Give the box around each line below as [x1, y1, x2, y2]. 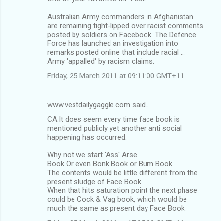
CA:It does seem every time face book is [47, 114, 180, 124]
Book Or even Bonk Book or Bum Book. [47, 159, 174, 168]
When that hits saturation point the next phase [47, 185, 197, 195]
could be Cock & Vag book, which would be [47, 194, 187, 204]
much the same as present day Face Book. [47, 203, 186, 213]
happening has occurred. [47, 132, 127, 142]
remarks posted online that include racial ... [47, 47, 185, 57]
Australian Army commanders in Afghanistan [47, 12, 193, 21]
